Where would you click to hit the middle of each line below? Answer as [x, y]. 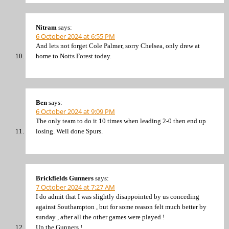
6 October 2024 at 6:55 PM [75, 36]
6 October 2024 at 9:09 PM [75, 112]
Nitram [46, 27]
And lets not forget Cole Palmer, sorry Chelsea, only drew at [118, 45]
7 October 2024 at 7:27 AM [75, 187]
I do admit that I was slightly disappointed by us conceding [118, 196]
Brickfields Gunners [65, 178]
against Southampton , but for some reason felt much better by [121, 207]
